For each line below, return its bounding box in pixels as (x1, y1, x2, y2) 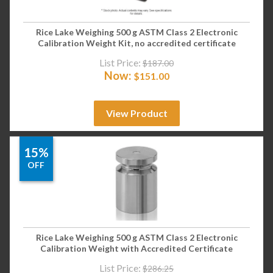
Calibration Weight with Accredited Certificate (40, 243, 233, 254)
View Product (105, 107, 168, 119)
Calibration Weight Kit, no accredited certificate (37, 38, 236, 49)
